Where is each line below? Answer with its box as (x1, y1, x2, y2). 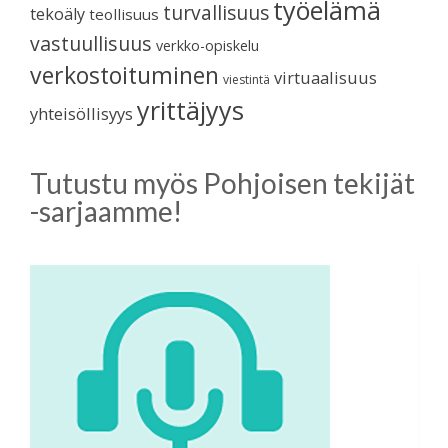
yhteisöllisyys (30, 101, 133, 125)
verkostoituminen (30, 58, 219, 91)
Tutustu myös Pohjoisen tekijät (30, 165, 415, 200)
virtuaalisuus (274, 65, 377, 89)
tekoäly (30, 2, 85, 25)
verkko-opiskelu (156, 35, 259, 55)
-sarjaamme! (30, 193, 182, 228)
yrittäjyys (137, 92, 244, 127)
